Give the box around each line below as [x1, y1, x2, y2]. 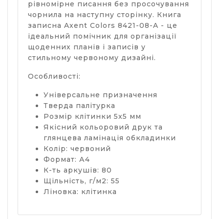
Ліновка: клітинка [44, 187, 117, 196]
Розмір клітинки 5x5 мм [44, 112, 141, 121]
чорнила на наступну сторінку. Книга [28, 10, 181, 19]
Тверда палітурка [44, 101, 115, 110]
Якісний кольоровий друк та [44, 123, 163, 131]
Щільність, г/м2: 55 [44, 176, 120, 185]
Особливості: [28, 72, 81, 81]
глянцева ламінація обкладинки [44, 133, 176, 142]
